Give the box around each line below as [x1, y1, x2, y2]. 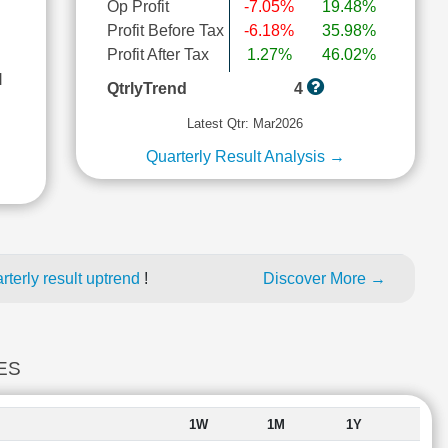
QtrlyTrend [106, 80, 187, 97]
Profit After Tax [106, 46, 209, 63]
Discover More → [262, 270, 386, 287]
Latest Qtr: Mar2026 [187, 116, 304, 131]
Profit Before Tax [106, 22, 224, 39]
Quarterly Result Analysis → [145, 148, 345, 165]
